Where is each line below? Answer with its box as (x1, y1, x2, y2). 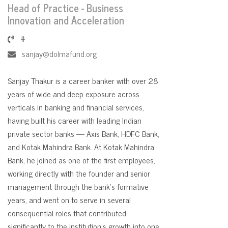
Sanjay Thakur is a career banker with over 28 (8, 74, 158, 87)
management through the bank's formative (8, 180, 149, 193)
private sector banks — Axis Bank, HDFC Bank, (8, 127, 159, 140)
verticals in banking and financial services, (8, 100, 144, 113)
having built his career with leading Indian (8, 113, 141, 127)
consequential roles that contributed (8, 206, 126, 219)
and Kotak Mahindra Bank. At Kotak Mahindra (8, 140, 154, 153)
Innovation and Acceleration (8, 12, 124, 28)
